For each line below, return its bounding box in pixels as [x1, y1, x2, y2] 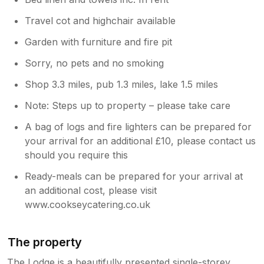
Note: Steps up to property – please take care [25, 99, 231, 111]
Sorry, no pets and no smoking [25, 57, 164, 69]
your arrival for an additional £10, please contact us [25, 134, 256, 147]
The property [8, 235, 82, 249]
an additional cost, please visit [25, 184, 157, 196]
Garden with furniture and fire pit [25, 35, 173, 48]
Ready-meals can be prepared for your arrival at [25, 170, 243, 182]
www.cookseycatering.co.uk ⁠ [25, 198, 154, 210]
